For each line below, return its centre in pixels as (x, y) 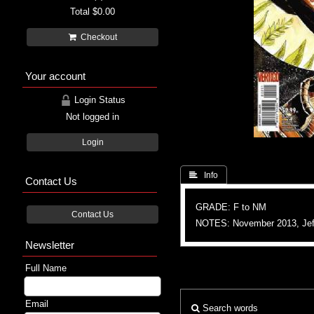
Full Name (46, 268)
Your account (55, 76)
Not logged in (93, 116)
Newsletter (50, 245)
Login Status (98, 100)
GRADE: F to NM (231, 207)
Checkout (96, 37)
